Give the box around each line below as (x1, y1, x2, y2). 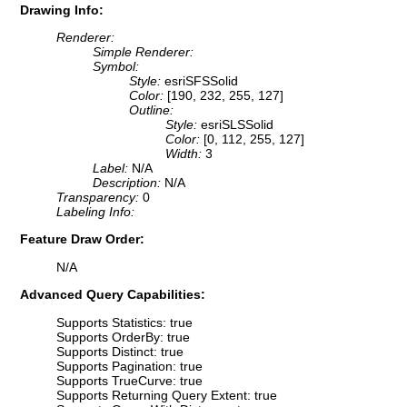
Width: (165, 146, 205, 162)
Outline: (129, 103, 174, 118)
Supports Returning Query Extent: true (56, 387, 277, 402)
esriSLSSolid (201, 117, 273, 133)
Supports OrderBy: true (56, 329, 190, 344)
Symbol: (93, 59, 139, 74)
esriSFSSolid (164, 74, 238, 89)
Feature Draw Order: (20, 232, 144, 247)
